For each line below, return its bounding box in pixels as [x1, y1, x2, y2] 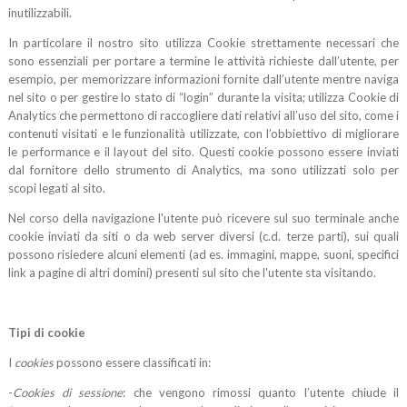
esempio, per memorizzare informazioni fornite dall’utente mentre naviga [7, 72, 400, 87]
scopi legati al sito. [7, 181, 105, 196]
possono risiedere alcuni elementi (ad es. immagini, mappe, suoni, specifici [7, 247, 400, 263]
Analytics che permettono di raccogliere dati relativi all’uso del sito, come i [7, 108, 400, 124]
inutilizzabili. [7, 5, 72, 21]
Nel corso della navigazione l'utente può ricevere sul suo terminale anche [7, 211, 400, 226]
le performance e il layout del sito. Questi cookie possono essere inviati [7, 144, 400, 160]
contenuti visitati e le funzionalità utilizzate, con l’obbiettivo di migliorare [7, 126, 400, 142]
